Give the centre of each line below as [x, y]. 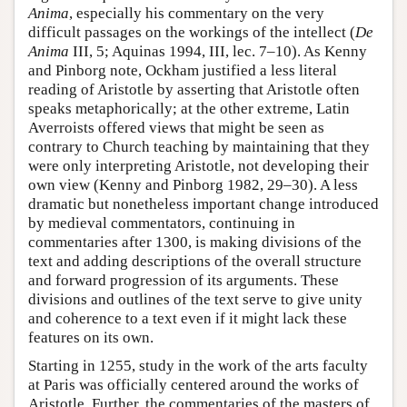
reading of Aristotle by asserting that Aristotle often [194, 90]
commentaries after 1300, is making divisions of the [195, 243]
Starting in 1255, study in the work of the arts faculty [198, 366]
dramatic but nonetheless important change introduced [203, 204]
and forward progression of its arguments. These [184, 281]
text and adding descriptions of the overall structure [195, 262]
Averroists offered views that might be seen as [176, 128]
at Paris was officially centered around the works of [194, 385]
